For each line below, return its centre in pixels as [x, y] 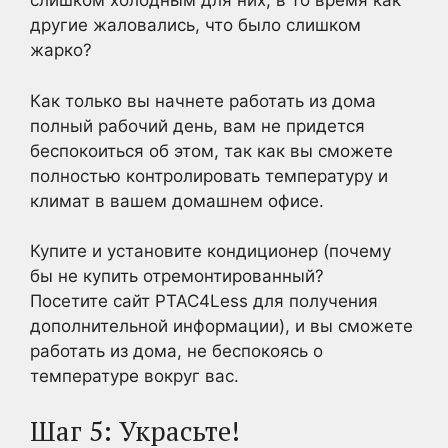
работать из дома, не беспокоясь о [176, 351]
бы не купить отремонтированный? [177, 276]
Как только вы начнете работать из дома [203, 100]
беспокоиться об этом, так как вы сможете [211, 150]
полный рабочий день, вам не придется [197, 125]
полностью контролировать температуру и [209, 175]
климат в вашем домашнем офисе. [177, 200]
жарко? [61, 50]
